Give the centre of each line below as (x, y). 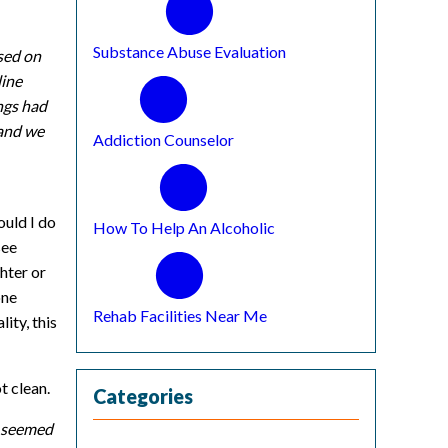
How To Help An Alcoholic (183, 227)
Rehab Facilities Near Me (179, 315)
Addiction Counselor (163, 139)
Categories (143, 395)
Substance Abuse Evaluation (189, 51)
